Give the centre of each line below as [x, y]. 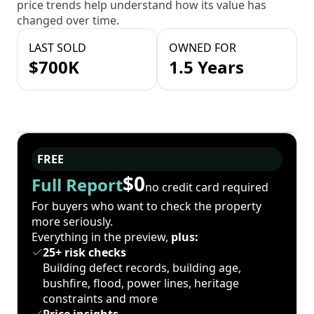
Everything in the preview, [101, 237]
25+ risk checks [84, 253]
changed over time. [68, 21]
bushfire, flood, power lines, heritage [141, 284]
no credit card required [207, 187]
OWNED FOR [203, 48]
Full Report [77, 185]
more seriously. [72, 222]
